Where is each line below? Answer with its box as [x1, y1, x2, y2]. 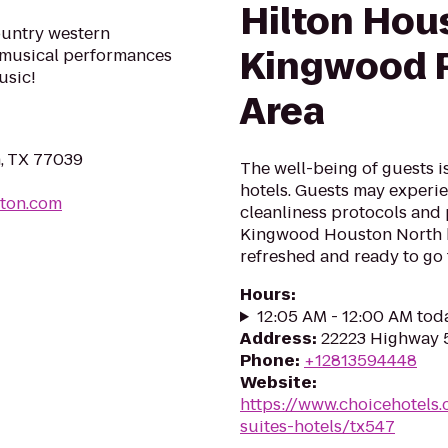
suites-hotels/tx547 [240, 415, 395, 438]
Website [240, 371, 312, 394]
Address [240, 327, 312, 350]
